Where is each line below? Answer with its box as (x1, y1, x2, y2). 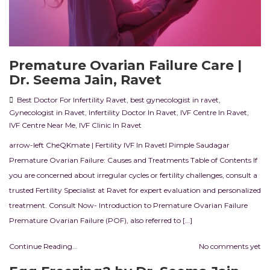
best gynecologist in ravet (130, 95, 219, 105)
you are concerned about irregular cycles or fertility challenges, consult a (9, 171, 257, 180)
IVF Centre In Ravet (180, 108, 247, 118)
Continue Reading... (9, 242, 78, 251)
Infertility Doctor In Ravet (89, 108, 177, 118)
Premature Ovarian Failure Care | (9, 57, 242, 74)
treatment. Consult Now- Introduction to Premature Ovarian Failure (9, 201, 248, 210)
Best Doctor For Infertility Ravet (17, 95, 127, 105)
